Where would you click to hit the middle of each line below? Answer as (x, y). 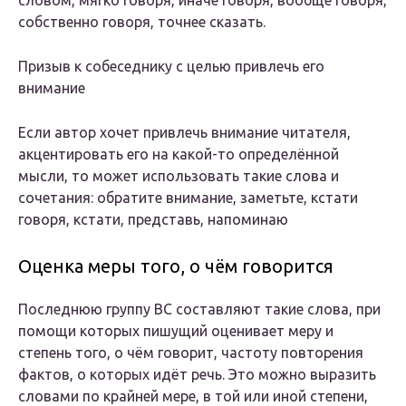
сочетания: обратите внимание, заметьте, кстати (188, 198)
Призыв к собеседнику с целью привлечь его (171, 67)
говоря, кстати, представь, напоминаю (153, 220)
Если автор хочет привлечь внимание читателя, (184, 133)
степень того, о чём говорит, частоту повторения (191, 353)
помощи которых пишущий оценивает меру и (176, 331)
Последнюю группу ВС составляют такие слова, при (199, 309)
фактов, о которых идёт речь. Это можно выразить (197, 375)
